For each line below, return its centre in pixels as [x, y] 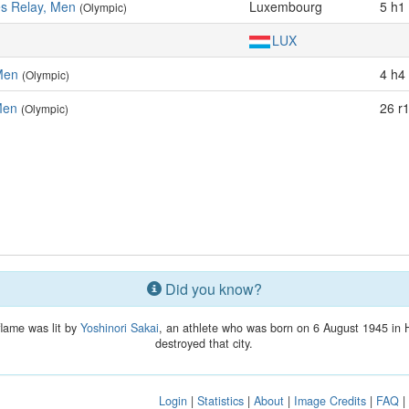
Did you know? [211, 289]
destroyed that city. [204, 343]
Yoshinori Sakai [119, 328]
